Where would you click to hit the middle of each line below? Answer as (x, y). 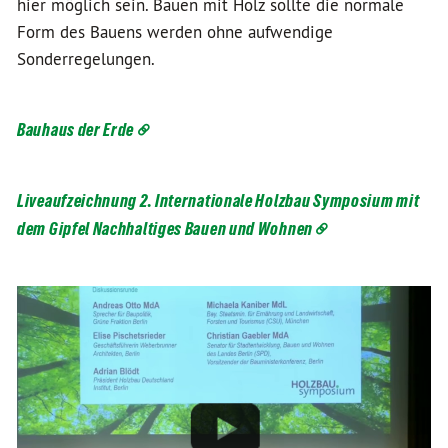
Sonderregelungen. (88, 59)
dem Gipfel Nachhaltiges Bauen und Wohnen (165, 228)
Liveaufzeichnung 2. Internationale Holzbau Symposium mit (218, 200)
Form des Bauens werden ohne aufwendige (175, 32)
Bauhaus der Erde (76, 129)
